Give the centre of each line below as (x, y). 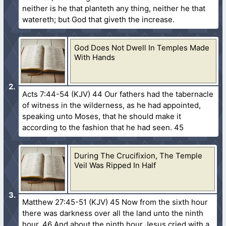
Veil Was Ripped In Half (115, 165)
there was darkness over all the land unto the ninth (113, 213)
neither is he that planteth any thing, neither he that (114, 8)
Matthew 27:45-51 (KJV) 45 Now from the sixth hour (115, 202)
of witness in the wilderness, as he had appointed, (112, 105)
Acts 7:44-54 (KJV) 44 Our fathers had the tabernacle (118, 94)
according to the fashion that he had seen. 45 (103, 127)
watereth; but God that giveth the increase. (99, 19)
